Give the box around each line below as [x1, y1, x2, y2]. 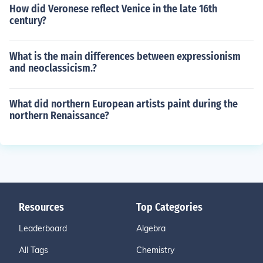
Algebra [136, 223, 166, 234]
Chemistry [136, 245, 174, 255]
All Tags [19, 245, 48, 255]
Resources [19, 201, 64, 214]
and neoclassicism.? [9, 62, 97, 75]
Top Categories [136, 201, 203, 214]
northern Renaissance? [9, 109, 109, 122]
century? [9, 14, 46, 27]
